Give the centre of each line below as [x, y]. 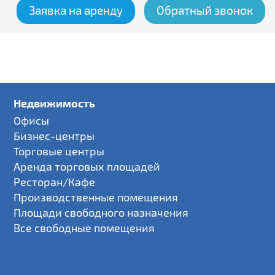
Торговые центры [59, 151]
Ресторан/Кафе [55, 182]
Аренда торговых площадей [87, 166]
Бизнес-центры [54, 136]
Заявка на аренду [76, 10]
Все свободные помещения [84, 228]
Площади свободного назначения [101, 212]
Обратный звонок [205, 10]
